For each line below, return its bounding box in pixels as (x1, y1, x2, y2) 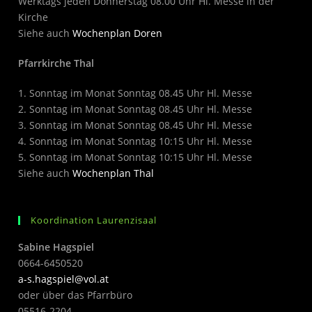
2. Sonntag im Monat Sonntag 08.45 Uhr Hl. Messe (18, 102, 253, 116)
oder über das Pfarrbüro (18, 288, 133, 302)
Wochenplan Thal (72, 166, 155, 180)
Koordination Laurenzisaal (31, 213, 157, 226)
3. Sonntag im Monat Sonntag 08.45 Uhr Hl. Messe (18, 118, 253, 132)
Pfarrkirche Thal (18, 56, 95, 70)
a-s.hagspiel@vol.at (18, 272, 109, 286)
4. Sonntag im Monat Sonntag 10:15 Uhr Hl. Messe (18, 134, 253, 148)
